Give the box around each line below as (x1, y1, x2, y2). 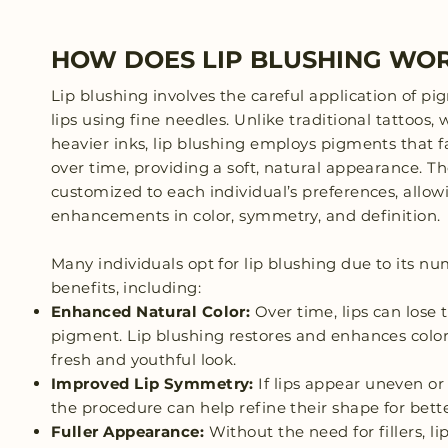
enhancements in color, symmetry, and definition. (51, 206, 441, 225)
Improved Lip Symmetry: (51, 374, 254, 393)
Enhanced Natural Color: (51, 302, 251, 321)
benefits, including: (51, 278, 201, 297)
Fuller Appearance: (51, 422, 205, 441)
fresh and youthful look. (51, 350, 237, 369)
